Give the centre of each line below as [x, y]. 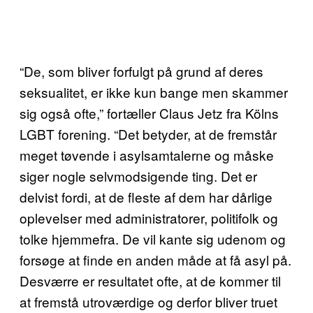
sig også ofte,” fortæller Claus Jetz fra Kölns [149, 113]
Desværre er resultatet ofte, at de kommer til [150, 281]
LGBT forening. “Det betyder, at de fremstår [148, 134]
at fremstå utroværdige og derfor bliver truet [148, 301]
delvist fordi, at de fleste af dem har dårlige [146, 197]
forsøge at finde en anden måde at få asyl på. [155, 260]
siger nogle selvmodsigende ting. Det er [138, 176]
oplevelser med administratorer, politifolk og [149, 218]
